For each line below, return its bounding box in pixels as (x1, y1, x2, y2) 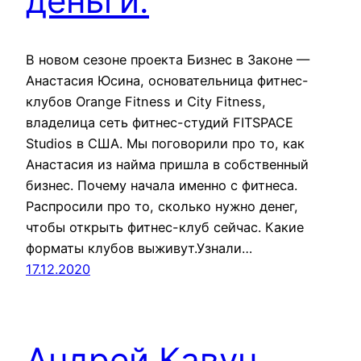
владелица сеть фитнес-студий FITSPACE (26, 114, 293, 131)
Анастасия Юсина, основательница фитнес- (26, 72, 309, 89)
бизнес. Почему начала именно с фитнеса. (26, 176, 297, 193)
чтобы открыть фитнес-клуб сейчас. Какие (26, 218, 304, 235)
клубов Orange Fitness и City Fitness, (26, 93, 266, 110)
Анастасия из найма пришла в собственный (26, 156, 309, 172)
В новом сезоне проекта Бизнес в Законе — (26, 51, 309, 68)
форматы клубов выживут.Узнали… (26, 239, 252, 256)
